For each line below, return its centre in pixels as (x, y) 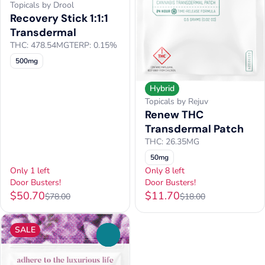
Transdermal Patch (194, 129)
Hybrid (162, 89)
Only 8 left (165, 171)
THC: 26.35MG (172, 142)
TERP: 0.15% (93, 46)
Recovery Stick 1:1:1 (59, 19)
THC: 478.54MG (40, 46)
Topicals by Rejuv (177, 102)
